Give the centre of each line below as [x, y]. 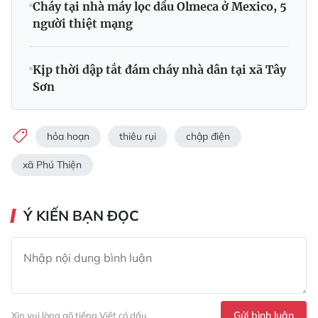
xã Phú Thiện [52, 164]
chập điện [208, 137]
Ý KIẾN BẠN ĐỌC [81, 215]
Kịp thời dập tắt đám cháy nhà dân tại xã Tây [159, 69]
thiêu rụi [138, 137]
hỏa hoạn [68, 137]
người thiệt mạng [83, 23]
